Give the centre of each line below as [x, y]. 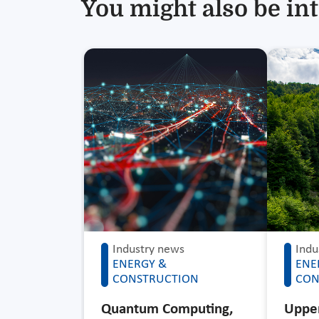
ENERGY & [140, 264]
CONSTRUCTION [156, 279]
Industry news [148, 249]
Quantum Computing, [167, 309]
